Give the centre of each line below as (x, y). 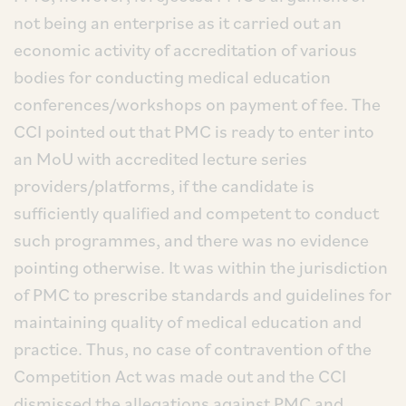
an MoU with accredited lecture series (160, 159)
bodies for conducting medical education (172, 77)
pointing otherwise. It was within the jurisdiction (201, 267)
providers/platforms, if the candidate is (164, 186)
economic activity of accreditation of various (185, 50)
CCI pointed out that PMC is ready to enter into (194, 131)
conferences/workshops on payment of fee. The (197, 104)
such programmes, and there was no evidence (191, 240)
